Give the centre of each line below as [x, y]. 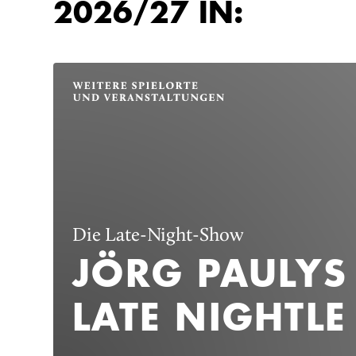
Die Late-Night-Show [159, 235]
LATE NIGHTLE [210, 317]
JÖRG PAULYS [210, 273]
